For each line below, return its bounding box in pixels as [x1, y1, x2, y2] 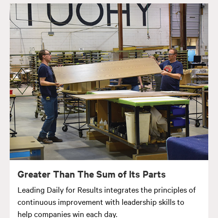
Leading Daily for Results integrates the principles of [18, 184, 196, 195]
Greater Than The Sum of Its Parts [18, 167, 166, 181]
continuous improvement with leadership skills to [18, 196, 184, 207]
